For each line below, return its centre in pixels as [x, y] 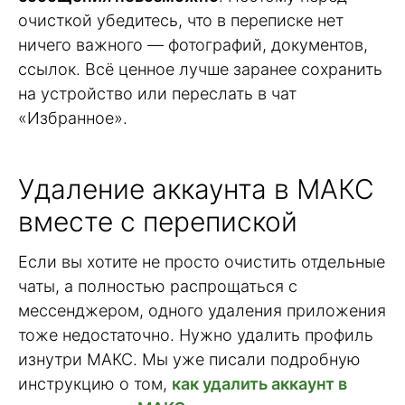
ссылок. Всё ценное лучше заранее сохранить [200, 70]
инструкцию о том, [95, 383]
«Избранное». [73, 118]
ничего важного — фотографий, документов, [193, 45]
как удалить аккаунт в [259, 383]
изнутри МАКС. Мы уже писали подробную [189, 359]
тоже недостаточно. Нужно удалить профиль [196, 334]
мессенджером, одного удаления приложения [202, 310]
